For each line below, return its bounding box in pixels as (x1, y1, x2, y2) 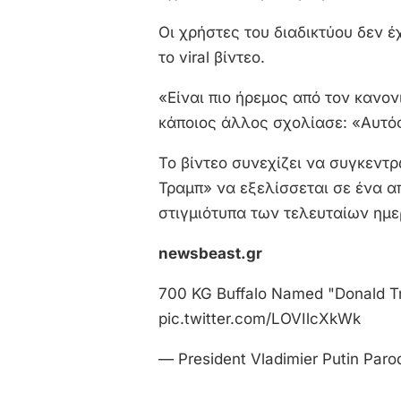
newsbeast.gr (158, 244, 262, 262)
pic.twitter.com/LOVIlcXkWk (158, 310, 361, 328)
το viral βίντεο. (158, 48, 265, 66)
